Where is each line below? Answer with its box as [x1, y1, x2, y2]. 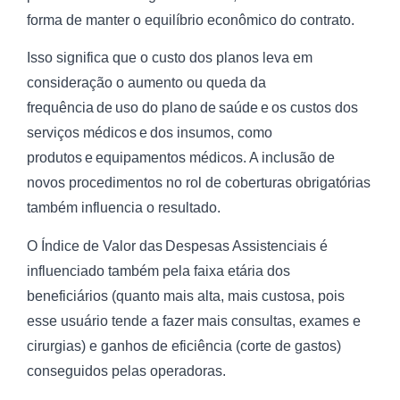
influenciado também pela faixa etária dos [27, 262, 290, 279]
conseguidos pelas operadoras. [27, 362, 226, 379]
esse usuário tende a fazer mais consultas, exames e [27, 312, 361, 329]
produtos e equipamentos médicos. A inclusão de [27, 150, 335, 166]
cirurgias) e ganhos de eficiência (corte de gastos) [27, 337, 341, 354]
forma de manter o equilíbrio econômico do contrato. [27, 12, 354, 28]
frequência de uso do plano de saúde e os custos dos [27, 100, 358, 116]
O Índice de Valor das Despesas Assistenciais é [27, 237, 328, 254]
